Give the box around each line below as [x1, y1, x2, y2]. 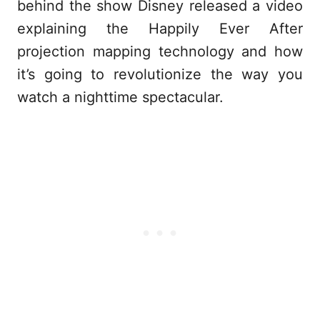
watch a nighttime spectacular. [17, 89, 224, 106]
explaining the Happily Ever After [17, 20, 303, 38]
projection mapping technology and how [17, 43, 303, 61]
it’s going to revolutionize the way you [17, 66, 303, 84]
